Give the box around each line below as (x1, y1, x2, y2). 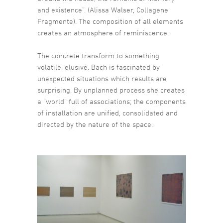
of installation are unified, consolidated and (37, 109, 178, 117)
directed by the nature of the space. (37, 120, 153, 129)
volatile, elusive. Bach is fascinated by (37, 63, 160, 72)
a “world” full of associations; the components (37, 97, 186, 106)
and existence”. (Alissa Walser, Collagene (37, 5, 168, 14)
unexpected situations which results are (37, 74, 167, 83)
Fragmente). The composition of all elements (37, 17, 183, 26)
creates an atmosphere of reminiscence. (37, 28, 169, 37)
